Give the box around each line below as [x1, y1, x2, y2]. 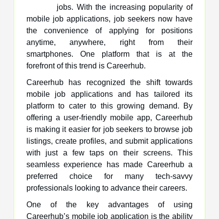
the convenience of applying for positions [26, 26, 193, 35]
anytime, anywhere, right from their [26, 38, 193, 46]
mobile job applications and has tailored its [26, 89, 193, 98]
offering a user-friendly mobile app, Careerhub [26, 113, 193, 122]
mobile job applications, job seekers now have [26, 14, 193, 23]
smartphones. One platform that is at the [26, 49, 193, 58]
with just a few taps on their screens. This [26, 148, 193, 157]
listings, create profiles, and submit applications [26, 136, 193, 145]
